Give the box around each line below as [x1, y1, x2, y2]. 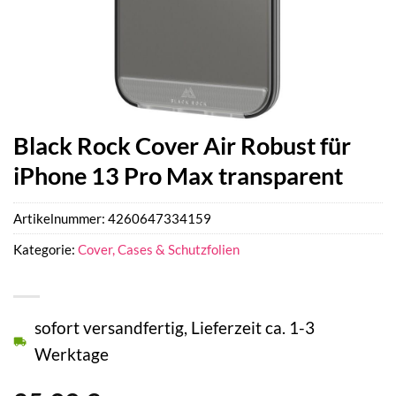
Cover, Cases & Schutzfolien [78, 241, 240, 258]
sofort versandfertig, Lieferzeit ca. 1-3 [34, 317, 315, 339]
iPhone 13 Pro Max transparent [13, 161, 343, 190]
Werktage [34, 344, 109, 365]
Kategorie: [13, 241, 78, 258]
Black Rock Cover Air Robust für [13, 131, 351, 160]
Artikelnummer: [13, 210, 108, 227]
